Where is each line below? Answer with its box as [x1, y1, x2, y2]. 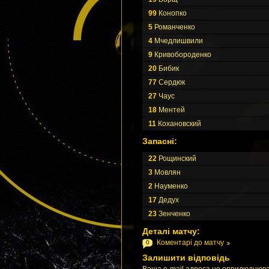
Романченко [153, 23, 195, 31]
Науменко [153, 182, 188, 190]
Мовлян [153, 168, 181, 177]
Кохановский [156, 119, 201, 128]
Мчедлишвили [153, 37, 203, 45]
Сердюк [157, 78, 185, 86]
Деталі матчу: [142, 226, 200, 236]
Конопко [157, 9, 187, 17]
